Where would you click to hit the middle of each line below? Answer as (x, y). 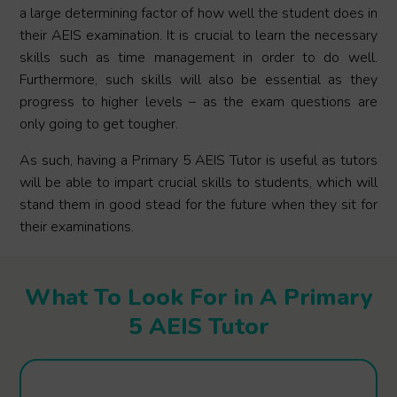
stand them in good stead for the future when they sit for (198, 205)
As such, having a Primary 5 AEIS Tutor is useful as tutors (198, 161)
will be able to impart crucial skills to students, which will (198, 183)
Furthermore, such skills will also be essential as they (198, 80)
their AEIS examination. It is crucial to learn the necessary (198, 36)
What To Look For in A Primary (198, 298)
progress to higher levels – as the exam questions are (198, 102)
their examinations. (77, 227)
